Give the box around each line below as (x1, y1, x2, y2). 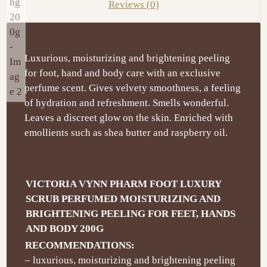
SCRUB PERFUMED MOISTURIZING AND (26, 193, 221, 205)
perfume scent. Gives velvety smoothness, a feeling (24, 82, 241, 94)
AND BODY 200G (26, 223, 104, 235)
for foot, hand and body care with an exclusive (24, 67, 221, 79)
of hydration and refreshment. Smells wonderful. (24, 97, 229, 109)
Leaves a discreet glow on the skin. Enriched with (24, 112, 234, 124)
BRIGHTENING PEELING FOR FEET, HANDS (26, 208, 236, 220)
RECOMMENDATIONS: (25, 240, 135, 252)
